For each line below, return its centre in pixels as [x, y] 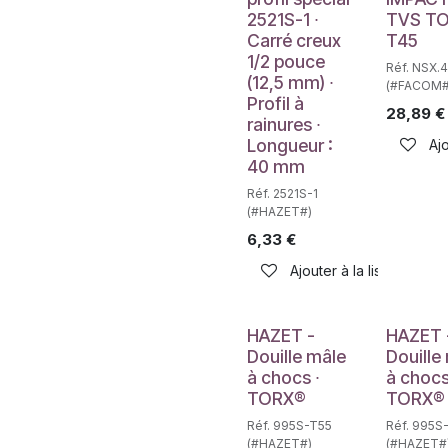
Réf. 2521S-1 [282, 193]
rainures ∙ [284, 124]
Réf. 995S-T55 [289, 425]
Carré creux [294, 40]
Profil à [275, 103]
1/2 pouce [286, 61]
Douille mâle [296, 356]
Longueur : [290, 145]
